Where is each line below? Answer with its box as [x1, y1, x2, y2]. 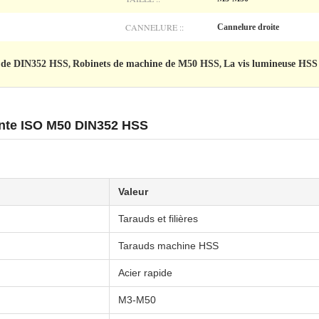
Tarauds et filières [118, 213, 198, 224]
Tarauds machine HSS [118, 240, 219, 251]
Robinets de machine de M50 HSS [73, 58, 219, 69]
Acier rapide [118, 267, 172, 278]
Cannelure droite [217, 22, 279, 32]
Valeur [118, 186, 148, 197]
